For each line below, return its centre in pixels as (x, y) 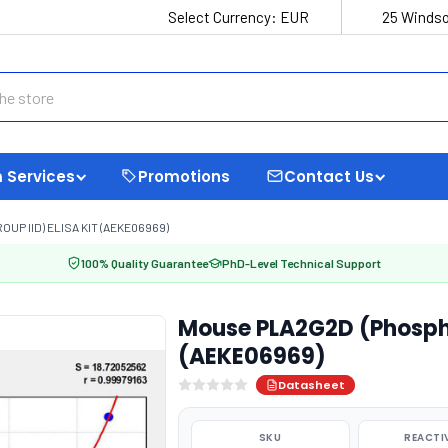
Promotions (184, 176)
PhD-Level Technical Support (301, 263)
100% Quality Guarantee (144, 263)
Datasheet (311, 385)
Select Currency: (224, 17)
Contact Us (329, 176)
